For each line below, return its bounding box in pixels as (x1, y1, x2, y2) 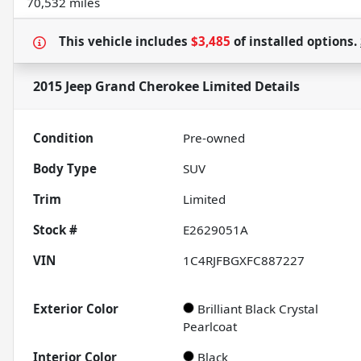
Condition (33, 130, 93, 147)
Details (251, 77, 300, 96)
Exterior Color (33, 301, 118, 317)
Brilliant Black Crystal (197, 301, 319, 317)
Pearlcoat (183, 318, 238, 335)
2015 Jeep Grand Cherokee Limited (33, 77, 251, 96)
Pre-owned (183, 130, 246, 147)
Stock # (33, 222, 77, 239)
